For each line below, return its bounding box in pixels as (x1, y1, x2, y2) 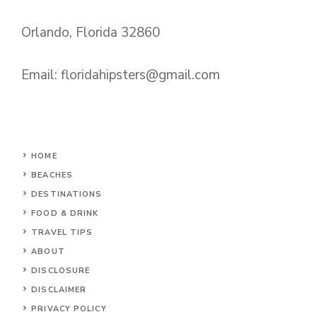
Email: (21, 66, 61, 85)
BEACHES (31, 169, 73, 180)
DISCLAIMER (31, 284, 87, 295)
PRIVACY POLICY (31, 303, 107, 314)
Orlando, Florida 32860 (21, 23, 160, 42)
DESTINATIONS (31, 188, 103, 200)
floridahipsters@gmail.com (61, 66, 220, 85)
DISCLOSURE (31, 265, 91, 276)
